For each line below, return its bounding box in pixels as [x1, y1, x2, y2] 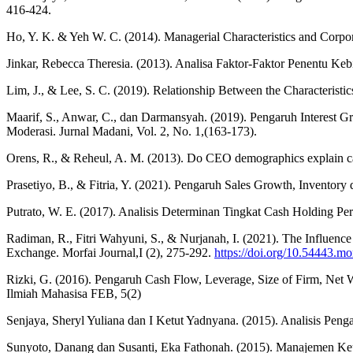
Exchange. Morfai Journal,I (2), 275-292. [6, 246, 214, 260]
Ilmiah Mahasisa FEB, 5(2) [6, 287, 141, 301]
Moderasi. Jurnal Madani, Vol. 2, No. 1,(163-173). [6, 124, 257, 139]
